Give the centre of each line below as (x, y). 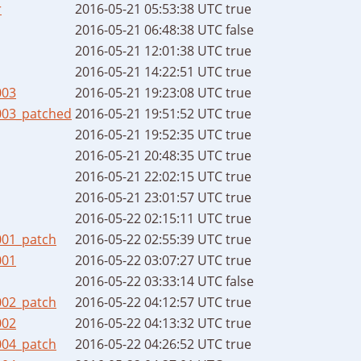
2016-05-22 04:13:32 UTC (149, 323)
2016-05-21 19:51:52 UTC (149, 113)
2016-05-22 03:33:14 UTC (149, 281)
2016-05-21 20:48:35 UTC (149, 155)
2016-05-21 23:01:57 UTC (149, 197)
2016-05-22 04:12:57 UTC (149, 302)
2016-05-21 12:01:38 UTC (149, 50)
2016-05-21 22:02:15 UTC (149, 176)
